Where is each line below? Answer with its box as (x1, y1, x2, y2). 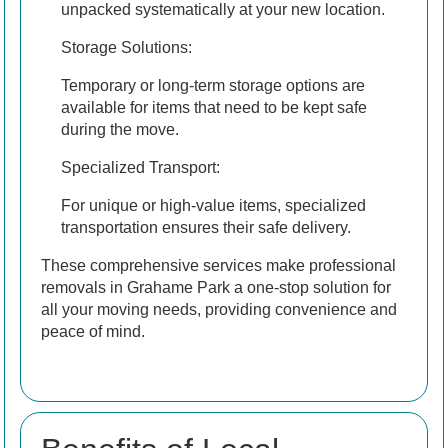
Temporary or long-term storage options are (61, 76, 365, 94)
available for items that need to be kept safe (61, 98, 367, 116)
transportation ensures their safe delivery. (61, 218, 351, 236)
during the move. (61, 120, 179, 138)
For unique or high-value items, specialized (61, 196, 366, 214)
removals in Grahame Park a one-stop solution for (41, 278, 391, 296)
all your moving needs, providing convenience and (41, 300, 397, 318)
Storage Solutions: (61, 38, 192, 56)
